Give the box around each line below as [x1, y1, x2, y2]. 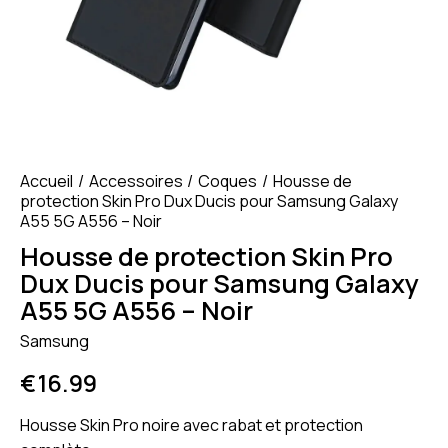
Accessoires [88, 170, 183, 193]
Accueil [20, 170, 73, 193]
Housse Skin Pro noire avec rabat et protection [20, 413, 363, 436]
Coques [198, 170, 258, 193]
